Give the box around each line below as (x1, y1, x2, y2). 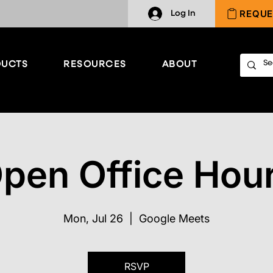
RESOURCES (63, 60, 127, 69)
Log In (170, 9, 196, 18)
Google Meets (139, 212, 210, 225)
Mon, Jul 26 (63, 212, 123, 225)
